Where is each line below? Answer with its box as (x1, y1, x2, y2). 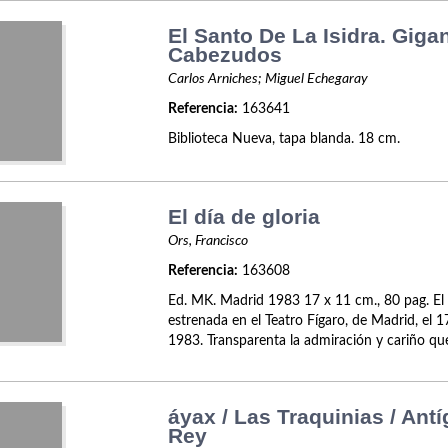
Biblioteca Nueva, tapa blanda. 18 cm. (168, 132, 401, 146)
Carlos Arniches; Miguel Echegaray (168, 72, 369, 86)
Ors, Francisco (168, 234, 249, 248)
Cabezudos (168, 43, 283, 66)
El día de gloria (168, 205, 321, 228)
